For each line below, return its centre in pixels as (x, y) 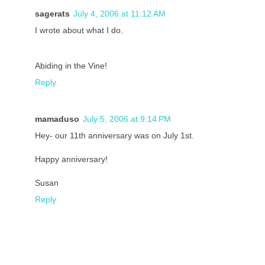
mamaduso (57, 119)
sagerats (52, 14)
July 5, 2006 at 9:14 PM (127, 119)
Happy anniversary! (71, 159)
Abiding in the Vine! (71, 66)
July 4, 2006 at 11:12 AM (119, 14)
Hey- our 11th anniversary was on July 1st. (114, 136)
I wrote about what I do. (79, 30)
